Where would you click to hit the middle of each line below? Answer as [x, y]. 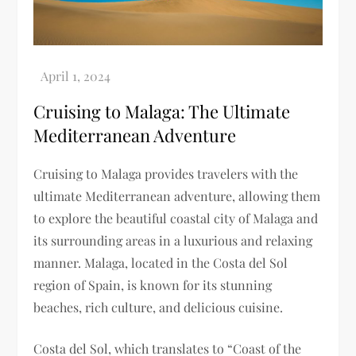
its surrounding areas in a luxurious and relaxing [173, 241]
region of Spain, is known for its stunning [153, 285]
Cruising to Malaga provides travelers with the [166, 174]
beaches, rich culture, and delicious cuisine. [159, 308]
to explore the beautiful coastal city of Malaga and [176, 219]
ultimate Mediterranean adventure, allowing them [177, 196]
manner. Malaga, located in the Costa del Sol [161, 263]
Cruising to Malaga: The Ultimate [162, 112]
